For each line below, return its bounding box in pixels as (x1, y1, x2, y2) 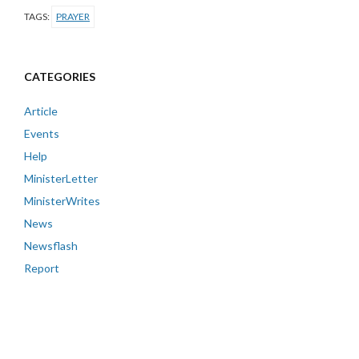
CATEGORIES (24, 69, 95, 83)
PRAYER (56, 10, 90, 22)
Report (24, 260, 59, 275)
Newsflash (24, 238, 78, 252)
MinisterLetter (24, 171, 98, 185)
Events (24, 126, 59, 140)
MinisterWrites (24, 193, 100, 208)
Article (24, 103, 58, 118)
